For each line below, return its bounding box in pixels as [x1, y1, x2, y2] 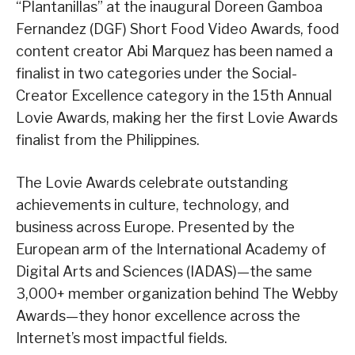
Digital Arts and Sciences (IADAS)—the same [16, 262, 312, 280]
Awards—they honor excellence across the [16, 307, 300, 324]
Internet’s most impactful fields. [16, 329, 227, 346]
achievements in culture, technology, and [16, 196, 289, 213]
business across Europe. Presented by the [16, 218, 295, 235]
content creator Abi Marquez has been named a [16, 42, 333, 59]
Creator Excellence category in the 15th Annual [16, 86, 332, 104]
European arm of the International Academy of [16, 240, 326, 258]
